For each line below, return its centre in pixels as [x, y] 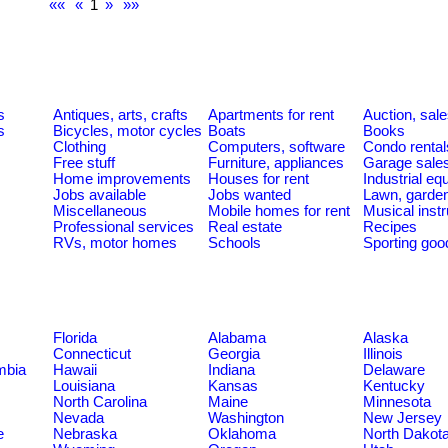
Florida [75, 337]
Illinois [383, 353]
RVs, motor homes [115, 242]
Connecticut [92, 353]
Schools [234, 242]
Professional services [123, 226]
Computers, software [276, 146]
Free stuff [84, 162]
